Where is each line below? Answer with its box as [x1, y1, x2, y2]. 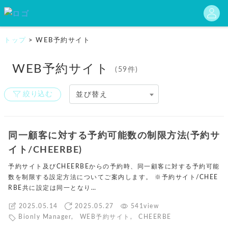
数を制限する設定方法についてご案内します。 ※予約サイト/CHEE [8, 174, 218, 180]
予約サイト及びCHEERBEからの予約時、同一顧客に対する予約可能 [8, 163, 220, 169]
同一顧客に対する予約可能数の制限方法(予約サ [8, 131, 220, 140]
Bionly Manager [18, 214, 71, 220]
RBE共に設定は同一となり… [8, 185, 96, 191]
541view [130, 203, 159, 209]
